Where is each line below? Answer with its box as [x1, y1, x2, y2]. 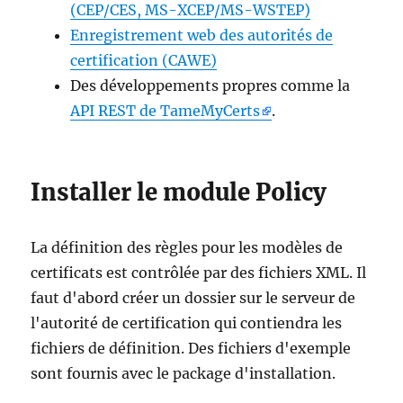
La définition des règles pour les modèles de [31, 238, 344, 257]
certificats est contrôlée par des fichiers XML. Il [31, 264, 367, 282]
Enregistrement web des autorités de [70, 25, 334, 44]
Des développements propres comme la [70, 76, 351, 94]
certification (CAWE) [70, 50, 218, 69]
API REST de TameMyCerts [70, 101, 261, 120]
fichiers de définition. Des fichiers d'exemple [31, 339, 352, 358]
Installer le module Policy [31, 178, 327, 208]
